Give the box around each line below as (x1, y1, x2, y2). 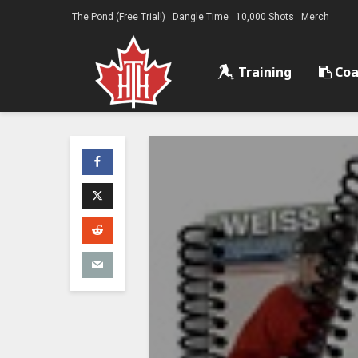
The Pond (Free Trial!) (72, 10, 165, 22)
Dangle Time (173, 10, 229, 22)
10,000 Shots (236, 10, 294, 22)
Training (235, 63, 292, 81)
